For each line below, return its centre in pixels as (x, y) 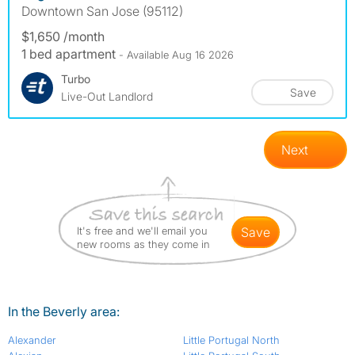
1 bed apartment (70, 54)
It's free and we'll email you (142, 231)
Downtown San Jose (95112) (102, 11)
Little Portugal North (231, 340)
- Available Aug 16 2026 (176, 55)
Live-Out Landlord (107, 97)
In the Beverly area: (64, 312)
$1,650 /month (63, 37)
